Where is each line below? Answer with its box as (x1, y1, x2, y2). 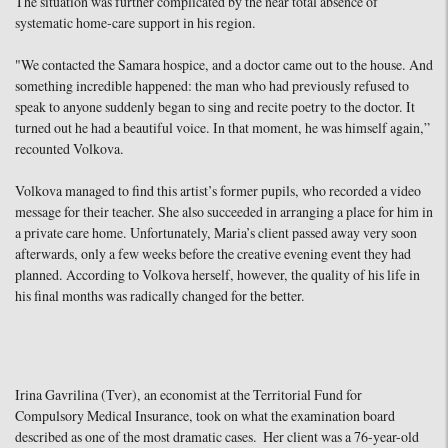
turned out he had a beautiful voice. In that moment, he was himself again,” (15, 119, 430, 138)
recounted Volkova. (15, 140, 124, 159)
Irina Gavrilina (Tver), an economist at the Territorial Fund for (15, 386, 362, 405)
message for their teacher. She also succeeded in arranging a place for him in (15, 203, 433, 222)
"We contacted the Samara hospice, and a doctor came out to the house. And (15, 56, 433, 75)
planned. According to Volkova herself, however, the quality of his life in (15, 266, 420, 285)
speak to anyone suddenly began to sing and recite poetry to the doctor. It (15, 98, 415, 117)
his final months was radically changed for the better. (15, 287, 305, 306)
